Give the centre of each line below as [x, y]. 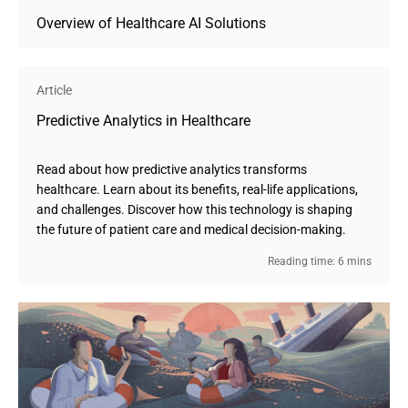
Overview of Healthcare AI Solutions [151, 23]
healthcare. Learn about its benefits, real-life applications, [197, 189]
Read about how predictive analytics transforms [172, 169]
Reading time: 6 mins [320, 261]
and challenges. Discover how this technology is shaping [194, 209]
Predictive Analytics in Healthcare [143, 121]
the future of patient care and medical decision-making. [191, 229]
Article [54, 90]
